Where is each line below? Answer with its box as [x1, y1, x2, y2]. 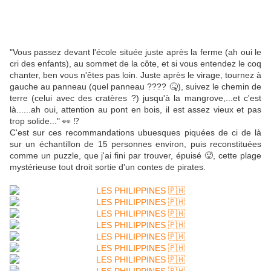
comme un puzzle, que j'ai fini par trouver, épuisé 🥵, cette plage [10, 150, 261, 160]
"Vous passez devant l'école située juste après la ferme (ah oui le [10, 47, 261, 57]
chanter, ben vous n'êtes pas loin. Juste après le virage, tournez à [10, 70, 261, 80]
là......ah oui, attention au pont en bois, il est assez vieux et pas [10, 104, 261, 114]
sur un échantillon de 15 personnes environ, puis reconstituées [10, 139, 261, 149]
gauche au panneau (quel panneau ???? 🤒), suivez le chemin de [10, 81, 261, 91]
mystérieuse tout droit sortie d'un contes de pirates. [10, 162, 206, 172]
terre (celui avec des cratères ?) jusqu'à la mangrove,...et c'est [10, 93, 261, 103]
